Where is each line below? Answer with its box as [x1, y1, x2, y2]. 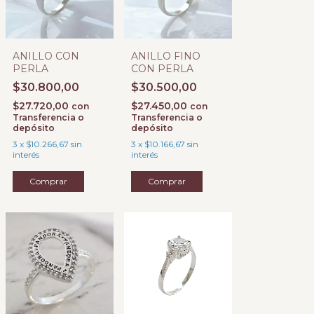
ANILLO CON [13, 50, 79, 62]
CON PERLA [131, 62, 193, 75]
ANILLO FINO [131, 50, 200, 62]
